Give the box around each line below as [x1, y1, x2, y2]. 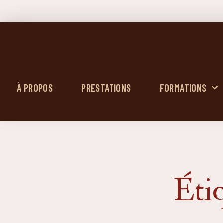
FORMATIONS [159, 81, 207, 94]
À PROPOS [17, 81, 53, 94]
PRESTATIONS [81, 81, 131, 94]
